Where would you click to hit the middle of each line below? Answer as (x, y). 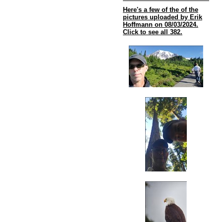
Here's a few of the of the (161, 10)
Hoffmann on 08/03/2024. (161, 25)
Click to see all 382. (153, 32)
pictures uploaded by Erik (163, 17)
